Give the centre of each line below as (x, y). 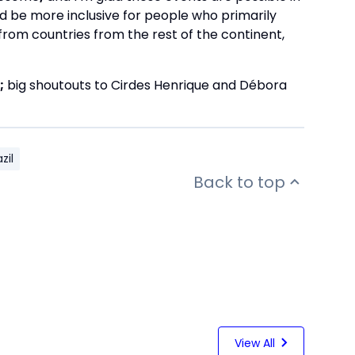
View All (255, 343)
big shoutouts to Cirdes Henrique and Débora (145, 85)
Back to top (239, 182)
